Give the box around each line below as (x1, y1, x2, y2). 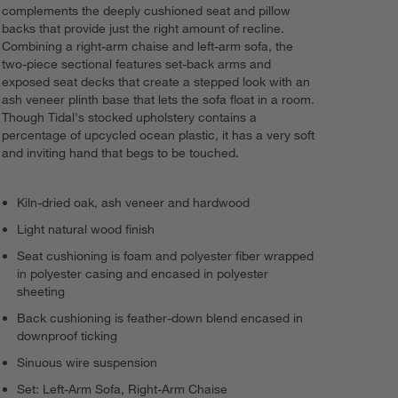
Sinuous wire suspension (17, 354, 158, 371)
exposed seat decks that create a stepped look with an (2, 74, 311, 91)
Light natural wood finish (17, 221, 155, 238)
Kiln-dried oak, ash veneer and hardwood (17, 195, 251, 211)
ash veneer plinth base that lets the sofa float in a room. (2, 92, 315, 108)
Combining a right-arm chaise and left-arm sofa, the (2, 38, 294, 55)
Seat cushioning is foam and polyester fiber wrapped (17, 248, 314, 265)
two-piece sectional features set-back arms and (2, 56, 272, 73)
